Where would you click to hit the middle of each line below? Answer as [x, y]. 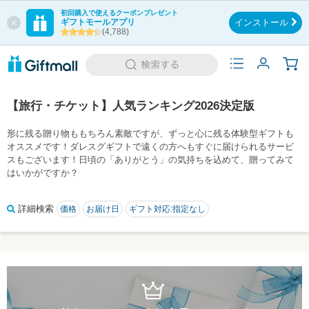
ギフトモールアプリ [98, 22]
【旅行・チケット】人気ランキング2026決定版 [131, 106]
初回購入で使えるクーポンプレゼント [119, 13]
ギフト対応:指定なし [167, 209]
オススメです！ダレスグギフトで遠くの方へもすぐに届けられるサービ [150, 147]
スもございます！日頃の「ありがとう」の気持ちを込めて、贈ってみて [150, 160]
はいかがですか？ [43, 173]
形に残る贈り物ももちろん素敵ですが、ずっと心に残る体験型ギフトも [150, 133]
